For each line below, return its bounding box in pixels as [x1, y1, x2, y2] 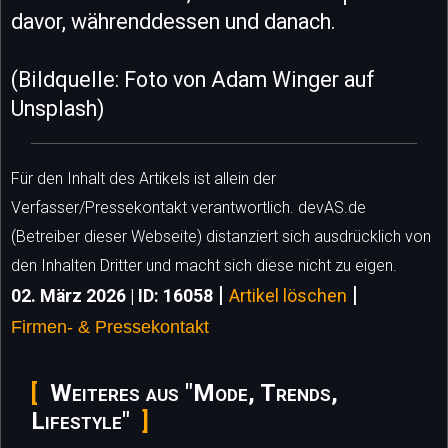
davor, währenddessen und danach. [11, 9, 336, 35]
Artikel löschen [229, 286, 347, 307]
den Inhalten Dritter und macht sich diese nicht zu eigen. [11, 256, 397, 276]
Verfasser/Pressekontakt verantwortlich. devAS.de [11, 198, 366, 218]
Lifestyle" [31, 407, 130, 436]
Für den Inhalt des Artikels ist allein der [11, 169, 276, 189]
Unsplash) [11, 96, 104, 122]
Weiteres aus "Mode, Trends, [50, 379, 338, 408]
